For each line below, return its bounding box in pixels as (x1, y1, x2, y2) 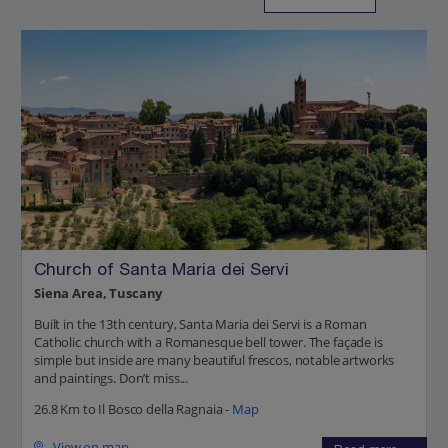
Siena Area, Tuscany (34, 283, 163, 302)
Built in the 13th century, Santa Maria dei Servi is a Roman (34, 314, 367, 333)
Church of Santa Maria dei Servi (34, 263, 289, 281)
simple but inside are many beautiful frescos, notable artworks (34, 350, 395, 369)
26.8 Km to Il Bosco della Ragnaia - (34, 399, 232, 418)
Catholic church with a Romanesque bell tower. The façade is (34, 332, 383, 351)
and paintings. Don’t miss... (34, 368, 189, 387)
